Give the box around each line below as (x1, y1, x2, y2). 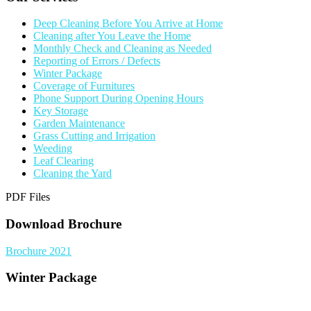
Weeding (33, 142, 72, 155)
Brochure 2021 (6, 244, 72, 257)
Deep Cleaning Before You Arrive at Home (33, 17, 223, 30)
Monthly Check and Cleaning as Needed (33, 42, 212, 55)
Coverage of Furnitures (33, 80, 135, 92)
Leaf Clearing (33, 155, 94, 167)
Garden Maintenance (33, 117, 125, 130)
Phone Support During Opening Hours (33, 92, 203, 105)
